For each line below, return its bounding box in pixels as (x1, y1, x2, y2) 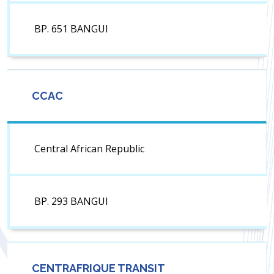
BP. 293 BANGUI (34, 194, 108, 209)
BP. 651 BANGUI (34, 22, 108, 36)
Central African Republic (34, 142, 144, 156)
